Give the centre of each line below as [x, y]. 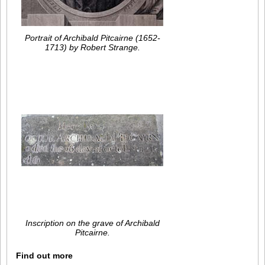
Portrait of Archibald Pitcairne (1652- [92, 38]
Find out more [44, 255]
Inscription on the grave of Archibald [92, 223]
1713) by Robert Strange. [92, 47]
